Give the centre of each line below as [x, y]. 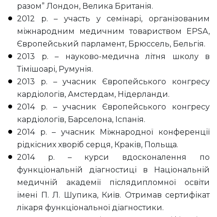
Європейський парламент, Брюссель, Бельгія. [111, 44]
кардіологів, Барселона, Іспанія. [81, 119]
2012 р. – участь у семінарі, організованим [113, 18]
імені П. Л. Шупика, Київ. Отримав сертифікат [113, 195]
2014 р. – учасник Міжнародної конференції [113, 132]
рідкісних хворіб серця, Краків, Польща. [98, 144]
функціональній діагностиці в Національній [113, 170]
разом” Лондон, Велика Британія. [85, 6]
